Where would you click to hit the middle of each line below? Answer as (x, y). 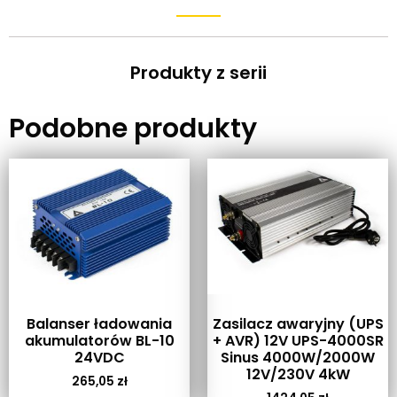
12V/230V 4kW (298, 374)
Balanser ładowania (99, 323)
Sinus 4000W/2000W (298, 357)
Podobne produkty (133, 128)
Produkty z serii (198, 72)
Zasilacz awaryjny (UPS (298, 323)
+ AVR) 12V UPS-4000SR (298, 340)
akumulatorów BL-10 (99, 340)
